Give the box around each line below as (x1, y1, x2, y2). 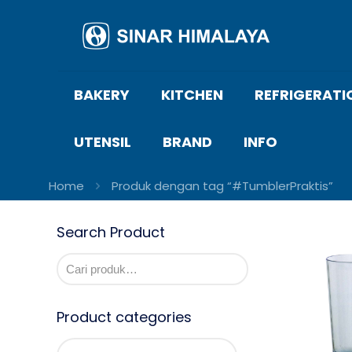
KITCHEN (161, 85, 223, 104)
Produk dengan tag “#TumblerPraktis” (112, 178, 333, 194)
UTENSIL (74, 132, 131, 152)
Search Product (57, 222, 165, 242)
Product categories (57, 307, 192, 327)
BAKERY (74, 85, 130, 104)
